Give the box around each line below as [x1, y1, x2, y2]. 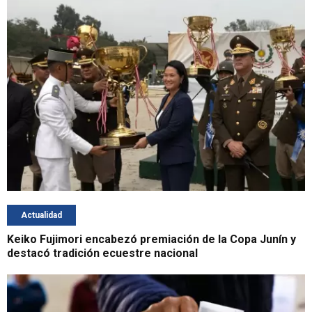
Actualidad [21, 210, 62, 221]
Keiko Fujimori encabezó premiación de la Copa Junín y [7, 233, 296, 247]
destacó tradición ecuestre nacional [7, 247, 198, 260]
